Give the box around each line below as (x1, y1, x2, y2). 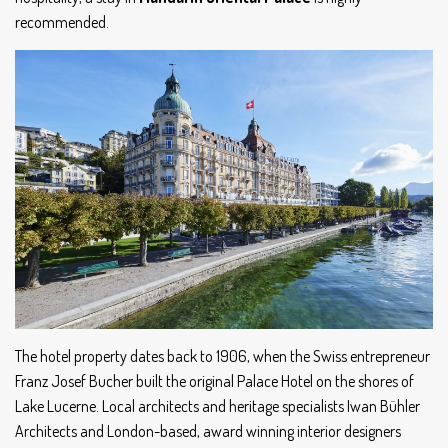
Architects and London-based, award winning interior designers (15, 420, 401, 441)
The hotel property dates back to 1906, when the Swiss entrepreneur (15, 345, 430, 366)
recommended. (15, 12, 112, 33)
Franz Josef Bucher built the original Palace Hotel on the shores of (15, 370, 414, 391)
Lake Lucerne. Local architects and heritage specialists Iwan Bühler (15, 395, 420, 416)
